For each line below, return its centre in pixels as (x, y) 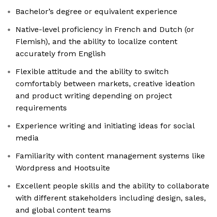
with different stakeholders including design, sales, (111, 198)
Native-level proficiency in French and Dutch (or (105, 30)
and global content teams (63, 210)
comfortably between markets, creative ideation (105, 84)
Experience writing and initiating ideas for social (105, 126)
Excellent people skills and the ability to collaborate (112, 186)
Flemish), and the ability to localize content (96, 42)
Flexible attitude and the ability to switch (92, 72)
